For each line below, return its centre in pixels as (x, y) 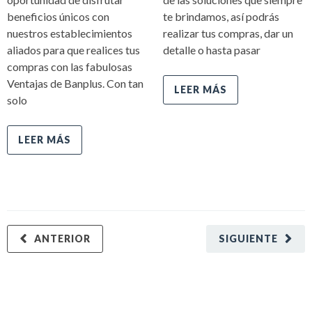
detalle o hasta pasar (212, 49)
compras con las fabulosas (70, 66)
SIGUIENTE (248, 238)
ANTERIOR (62, 238)
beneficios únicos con (58, 16)
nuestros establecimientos (70, 33)
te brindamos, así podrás (221, 16)
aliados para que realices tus (73, 49)
